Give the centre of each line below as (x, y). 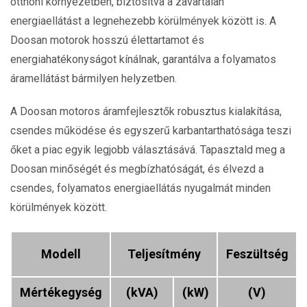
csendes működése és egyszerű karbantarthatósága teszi (151, 131)
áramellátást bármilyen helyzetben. (94, 78)
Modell (61, 254)
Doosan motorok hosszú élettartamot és (107, 40)
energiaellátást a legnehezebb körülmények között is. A (143, 21)
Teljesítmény (164, 254)
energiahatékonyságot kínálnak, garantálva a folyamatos (143, 59)
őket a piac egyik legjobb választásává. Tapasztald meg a (148, 150)
